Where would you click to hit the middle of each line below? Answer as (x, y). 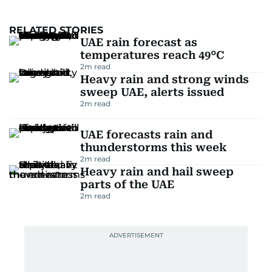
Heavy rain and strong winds (164, 79)
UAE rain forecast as (138, 42)
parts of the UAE (127, 184)
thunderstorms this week (153, 147)
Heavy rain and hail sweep (157, 172)
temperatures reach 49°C (152, 55)
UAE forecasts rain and (146, 134)
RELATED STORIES (56, 30)
